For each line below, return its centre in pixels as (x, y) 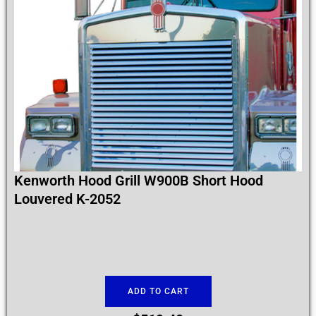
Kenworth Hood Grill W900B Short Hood (139, 181)
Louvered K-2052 (67, 199)
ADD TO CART (158, 292)
